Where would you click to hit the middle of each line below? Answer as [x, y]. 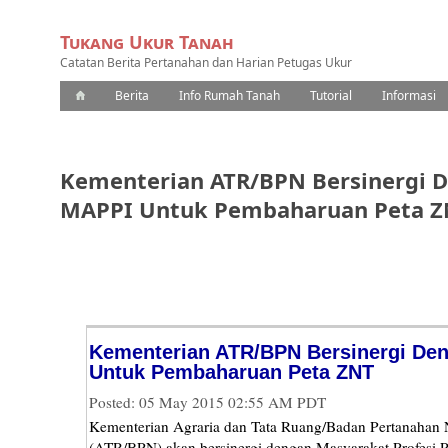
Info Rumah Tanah [229, 95]
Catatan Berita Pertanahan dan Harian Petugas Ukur [206, 62]
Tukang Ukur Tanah [147, 42]
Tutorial [331, 95]
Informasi [409, 95]
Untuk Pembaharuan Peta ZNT [231, 372]
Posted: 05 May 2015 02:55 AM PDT [207, 402]
